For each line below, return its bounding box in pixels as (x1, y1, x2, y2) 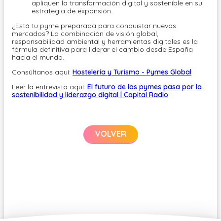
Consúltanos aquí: (12, 68, 73, 77)
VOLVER (95, 129, 126, 139)
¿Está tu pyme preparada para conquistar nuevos (12, 21, 176, 31)
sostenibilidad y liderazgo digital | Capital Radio (12, 90, 168, 100)
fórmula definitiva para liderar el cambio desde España (12, 45, 193, 54)
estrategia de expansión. (32, 6, 114, 16)
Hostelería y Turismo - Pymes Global (73, 68, 191, 77)
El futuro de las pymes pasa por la (87, 82, 202, 92)
